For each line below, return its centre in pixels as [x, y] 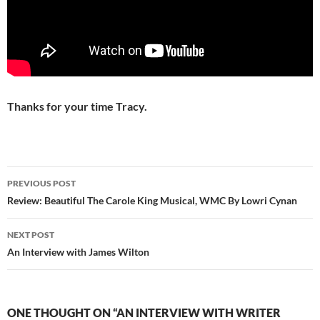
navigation [51, 203]
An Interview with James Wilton [78, 252]
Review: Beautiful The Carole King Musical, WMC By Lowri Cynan [152, 201]
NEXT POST [31, 235]
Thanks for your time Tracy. [77, 106]
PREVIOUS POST [41, 184]
